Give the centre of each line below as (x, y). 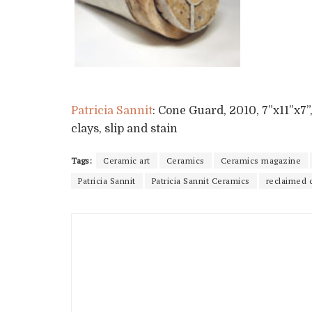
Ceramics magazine (260, 160)
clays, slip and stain (124, 128)
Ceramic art (127, 160)
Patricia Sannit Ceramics (201, 180)
